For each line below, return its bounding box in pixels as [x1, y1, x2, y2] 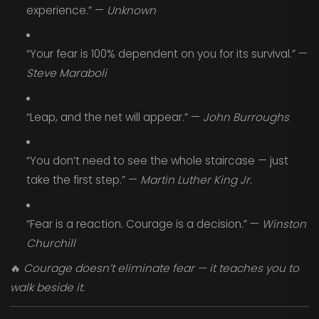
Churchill [26, 236, 75, 251]
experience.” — [26, 2, 107, 18]
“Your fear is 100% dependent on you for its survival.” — [26, 46, 308, 62]
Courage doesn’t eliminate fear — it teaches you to [23, 260, 299, 276]
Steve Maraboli [26, 66, 107, 81]
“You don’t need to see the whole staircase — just [26, 153, 288, 169]
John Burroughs [202, 109, 289, 125]
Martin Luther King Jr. [140, 172, 252, 188]
